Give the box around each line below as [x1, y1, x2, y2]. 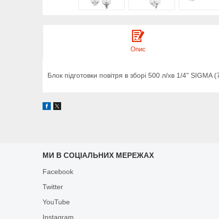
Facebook [43, 167, 74, 175]
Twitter [43, 182, 64, 191]
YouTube [43, 197, 70, 206]
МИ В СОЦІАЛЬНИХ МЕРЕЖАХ [43, 151, 154, 159]
